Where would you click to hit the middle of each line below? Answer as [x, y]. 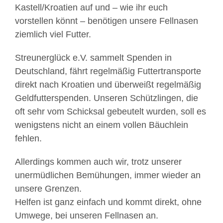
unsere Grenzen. [48, 189]
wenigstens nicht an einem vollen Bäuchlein [102, 125]
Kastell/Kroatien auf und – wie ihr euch [91, 8]
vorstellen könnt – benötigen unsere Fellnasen [107, 21]
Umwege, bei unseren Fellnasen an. [87, 216]
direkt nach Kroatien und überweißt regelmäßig [108, 85]
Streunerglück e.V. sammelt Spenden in [93, 58]
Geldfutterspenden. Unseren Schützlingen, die [107, 98]
